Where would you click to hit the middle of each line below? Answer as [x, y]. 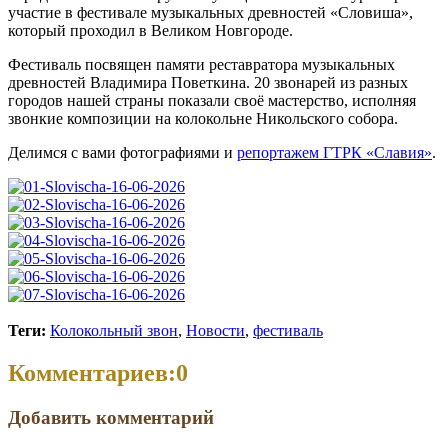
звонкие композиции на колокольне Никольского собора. [203, 119]
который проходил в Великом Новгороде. [150, 31]
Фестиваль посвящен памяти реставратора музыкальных [201, 65]
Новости [215, 331]
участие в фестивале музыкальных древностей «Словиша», [210, 13]
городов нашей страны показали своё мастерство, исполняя [212, 101]
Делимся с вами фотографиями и [122, 153]
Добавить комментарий [111, 418]
